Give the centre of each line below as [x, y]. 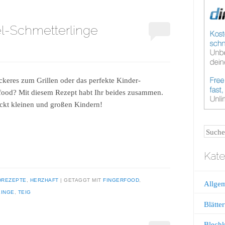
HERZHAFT [44, 180]
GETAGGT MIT [83, 180]
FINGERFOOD [121, 180]
